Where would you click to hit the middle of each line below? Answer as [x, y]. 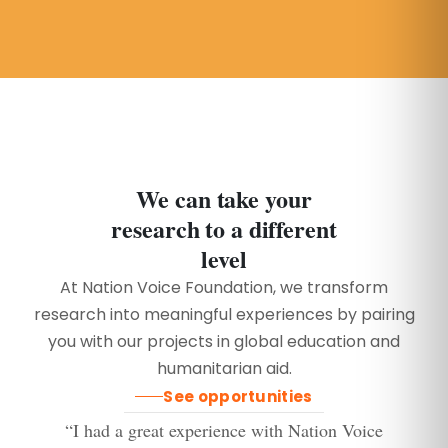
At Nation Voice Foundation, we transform [224, 287]
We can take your [224, 198]
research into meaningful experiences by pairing [224, 314]
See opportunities [238, 396]
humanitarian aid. [224, 368]
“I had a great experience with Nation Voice [224, 429]
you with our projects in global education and [224, 341]
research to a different [224, 228]
